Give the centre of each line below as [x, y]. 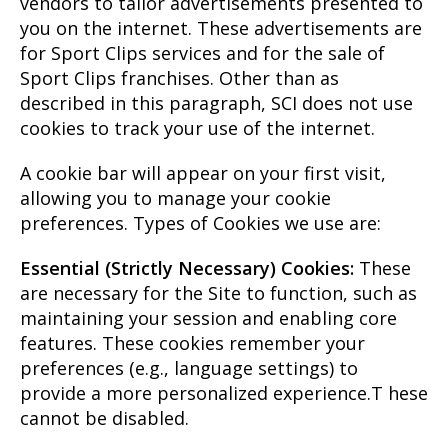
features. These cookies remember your [192, 342]
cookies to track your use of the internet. [197, 127]
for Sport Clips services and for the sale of [202, 52]
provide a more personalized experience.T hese [224, 392]
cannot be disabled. [104, 417]
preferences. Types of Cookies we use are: [200, 222]
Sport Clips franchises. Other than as [179, 77]
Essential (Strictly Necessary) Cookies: [187, 267]
